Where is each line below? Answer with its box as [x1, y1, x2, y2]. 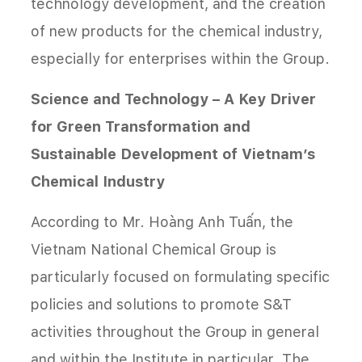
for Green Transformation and [31, 117, 250, 135]
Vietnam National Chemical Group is [31, 240, 276, 258]
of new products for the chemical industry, [31, 22, 322, 40]
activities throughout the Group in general [31, 322, 319, 340]
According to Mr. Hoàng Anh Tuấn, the [31, 213, 293, 230]
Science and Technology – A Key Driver [31, 90, 316, 107]
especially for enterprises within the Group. [31, 49, 330, 67]
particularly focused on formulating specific [31, 267, 330, 285]
